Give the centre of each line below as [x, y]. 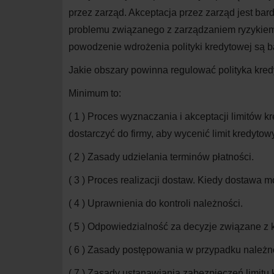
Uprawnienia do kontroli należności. [165, 203]
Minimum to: [95, 93]
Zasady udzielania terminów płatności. [171, 157]
